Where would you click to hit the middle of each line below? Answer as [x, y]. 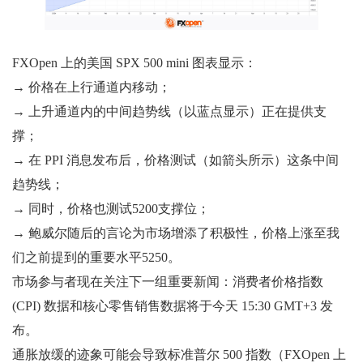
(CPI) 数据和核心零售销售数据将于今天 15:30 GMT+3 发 [173, 306]
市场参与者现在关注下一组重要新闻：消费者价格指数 [168, 282]
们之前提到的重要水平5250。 [96, 258]
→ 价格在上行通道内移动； [92, 88]
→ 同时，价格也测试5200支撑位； [111, 209]
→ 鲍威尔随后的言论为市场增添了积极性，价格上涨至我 [176, 233]
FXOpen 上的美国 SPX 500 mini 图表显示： [135, 63]
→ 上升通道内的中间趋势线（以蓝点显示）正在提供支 [169, 112]
